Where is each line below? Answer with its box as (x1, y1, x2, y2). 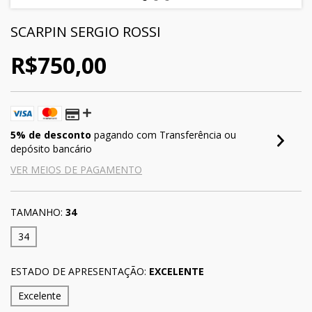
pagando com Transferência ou (91, 128, 236, 141)
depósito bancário (10, 142, 92, 155)
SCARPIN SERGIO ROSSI (10, 22, 161, 41)
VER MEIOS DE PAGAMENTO (10, 163, 142, 176)
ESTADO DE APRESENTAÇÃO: (10, 265, 146, 278)
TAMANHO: (10, 205, 63, 219)
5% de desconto (10, 128, 91, 141)
